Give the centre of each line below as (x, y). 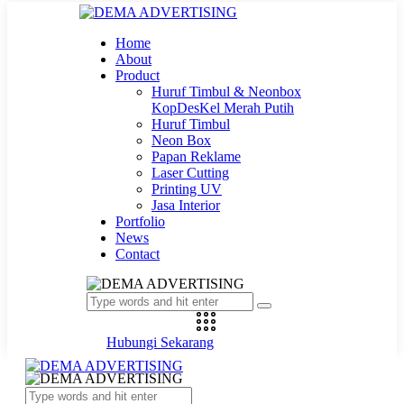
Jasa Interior (186, 205)
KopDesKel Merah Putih (223, 108)
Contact (138, 254)
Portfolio (140, 221)
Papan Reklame (196, 156)
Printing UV (187, 189)
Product (138, 75)
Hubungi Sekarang (160, 342)
